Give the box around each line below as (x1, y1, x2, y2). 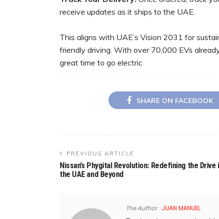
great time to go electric (60, 58, 142, 68)
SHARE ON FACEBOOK (136, 96, 213, 105)
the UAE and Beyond (60, 169, 124, 179)
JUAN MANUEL (162, 203, 200, 212)
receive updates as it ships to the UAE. (60, 7, 195, 17)
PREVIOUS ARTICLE (66, 150, 134, 157)
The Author (126, 203, 157, 212)
